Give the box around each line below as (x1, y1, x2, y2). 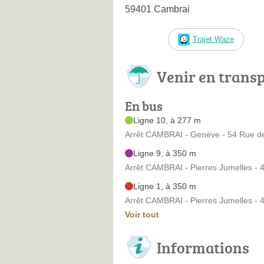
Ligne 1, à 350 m (133, 181, 196, 191)
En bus (125, 96, 163, 115)
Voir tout (125, 209, 159, 219)
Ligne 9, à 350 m (133, 148, 196, 158)
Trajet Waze (192, 34, 234, 44)
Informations (157, 236, 249, 258)
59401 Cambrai (125, 4, 190, 14)
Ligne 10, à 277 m (133, 115, 201, 125)
